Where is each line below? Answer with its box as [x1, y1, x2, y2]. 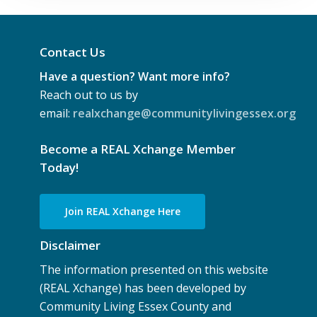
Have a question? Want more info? [40, 69, 231, 85]
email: [40, 105, 74, 122]
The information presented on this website [40, 262, 269, 278]
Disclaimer [40, 237, 101, 254]
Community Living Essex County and [40, 299, 232, 315]
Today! [40, 159, 79, 176]
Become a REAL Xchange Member [40, 141, 236, 158]
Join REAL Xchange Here [64, 204, 181, 219]
